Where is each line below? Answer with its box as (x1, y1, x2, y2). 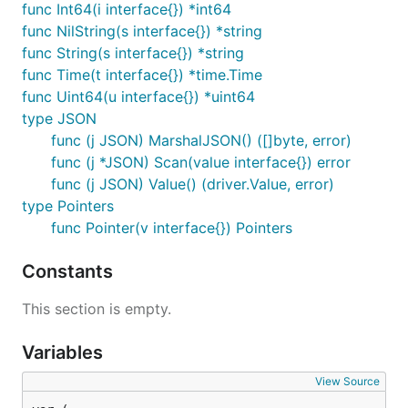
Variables (22, 342, 107, 363)
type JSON (22, 109, 97, 127)
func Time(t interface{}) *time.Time (22, 66, 262, 84)
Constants (22, 260, 117, 282)
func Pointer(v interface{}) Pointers (51, 219, 292, 237)
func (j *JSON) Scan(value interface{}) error (51, 153, 351, 171)
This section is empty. (22, 300, 171, 318)
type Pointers (22, 197, 114, 215)
